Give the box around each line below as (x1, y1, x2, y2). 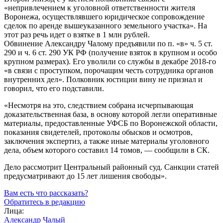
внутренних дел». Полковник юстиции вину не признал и (4, 75, 203, 84)
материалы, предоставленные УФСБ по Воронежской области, (4, 118, 218, 127)
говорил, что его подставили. (4, 84, 104, 93)
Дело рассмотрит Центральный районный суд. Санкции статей (4, 162, 219, 171)
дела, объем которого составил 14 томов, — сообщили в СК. (4, 145, 210, 154)
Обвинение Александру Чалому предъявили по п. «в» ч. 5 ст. (4, 39, 213, 48)
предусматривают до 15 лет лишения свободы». (4, 171, 167, 180)
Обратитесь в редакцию (4, 197, 85, 206)
